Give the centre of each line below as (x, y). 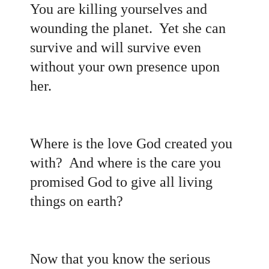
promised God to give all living (121, 182)
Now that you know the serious (120, 258)
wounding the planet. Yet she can (128, 28)
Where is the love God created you (131, 143)
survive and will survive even (116, 47)
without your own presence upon (125, 66)
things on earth (73, 201)
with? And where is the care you (125, 162)
